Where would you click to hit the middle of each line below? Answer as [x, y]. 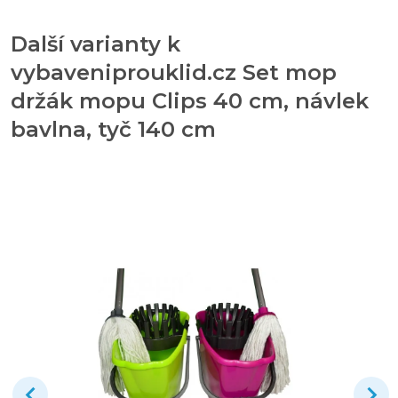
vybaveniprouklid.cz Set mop [174, 72]
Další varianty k [96, 44]
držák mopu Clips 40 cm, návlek [190, 100]
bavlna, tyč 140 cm [113, 129]
